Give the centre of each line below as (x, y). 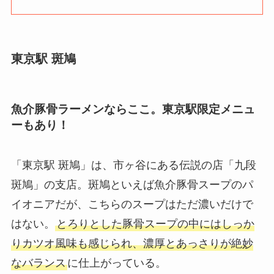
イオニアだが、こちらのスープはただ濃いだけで (132, 205)
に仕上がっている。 (117, 263)
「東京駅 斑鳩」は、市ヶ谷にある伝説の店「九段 (133, 165)
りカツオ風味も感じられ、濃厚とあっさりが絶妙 (132, 244)
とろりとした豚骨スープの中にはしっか (155, 224)
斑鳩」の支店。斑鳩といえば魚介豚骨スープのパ (132, 185)
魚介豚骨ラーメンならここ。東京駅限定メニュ (133, 109)
